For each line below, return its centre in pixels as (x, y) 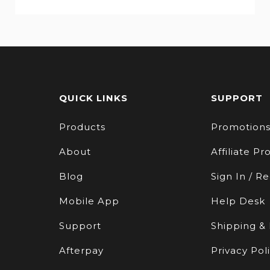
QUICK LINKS (93, 98)
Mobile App (89, 201)
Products (82, 127)
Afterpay (81, 250)
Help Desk (238, 201)
